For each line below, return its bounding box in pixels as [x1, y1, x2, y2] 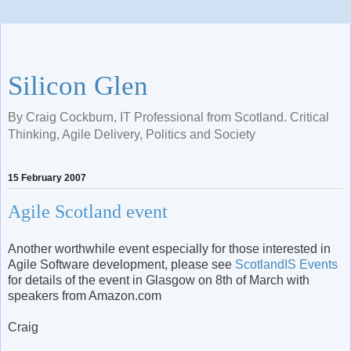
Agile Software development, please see [8, 257, 235, 271]
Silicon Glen [8, 71, 148, 100]
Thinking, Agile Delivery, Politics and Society [8, 128, 255, 141]
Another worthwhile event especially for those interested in [8, 241, 331, 255]
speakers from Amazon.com [8, 288, 161, 302]
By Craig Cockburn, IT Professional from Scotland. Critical [8, 110, 329, 124]
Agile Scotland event [8, 201, 168, 223]
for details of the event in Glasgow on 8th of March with [8, 273, 309, 287]
